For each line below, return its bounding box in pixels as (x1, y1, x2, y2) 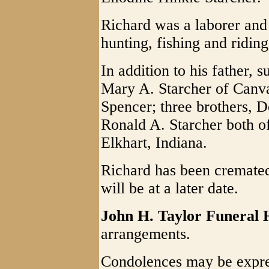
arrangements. (101, 225, 190, 243)
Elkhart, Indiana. (101, 134, 207, 151)
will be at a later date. (101, 180, 238, 197)
